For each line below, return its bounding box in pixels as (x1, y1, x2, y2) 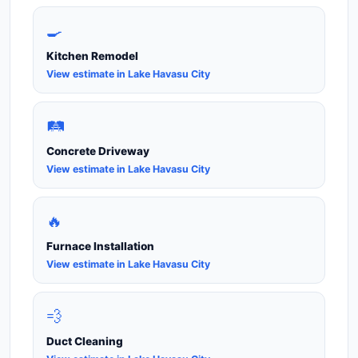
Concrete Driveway (46, 144, 149, 157)
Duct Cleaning (46, 335, 123, 348)
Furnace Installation (46, 239, 154, 253)
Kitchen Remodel (46, 49, 138, 62)
